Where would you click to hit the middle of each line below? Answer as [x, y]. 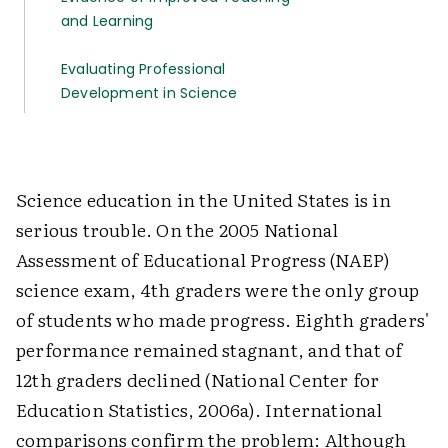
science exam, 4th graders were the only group [218, 290]
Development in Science [149, 93]
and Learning [107, 21]
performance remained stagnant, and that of [209, 350]
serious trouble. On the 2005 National [177, 230]
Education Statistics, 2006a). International [199, 410]
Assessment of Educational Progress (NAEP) [203, 260]
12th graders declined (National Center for [198, 380]
